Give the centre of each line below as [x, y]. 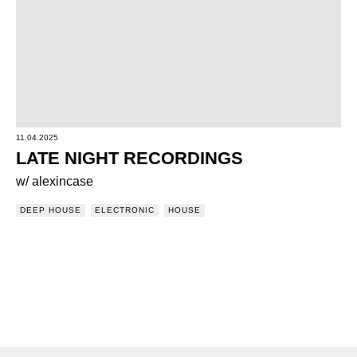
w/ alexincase [55, 181]
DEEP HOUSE [51, 210]
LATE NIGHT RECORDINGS [129, 158]
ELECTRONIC [125, 210]
